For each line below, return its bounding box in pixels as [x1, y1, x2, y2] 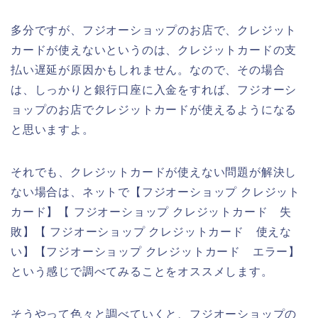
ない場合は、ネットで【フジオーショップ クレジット [11, 185, 300, 198]
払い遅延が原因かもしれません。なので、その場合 [11, 63, 285, 76]
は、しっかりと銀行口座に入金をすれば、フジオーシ [11, 83, 297, 96]
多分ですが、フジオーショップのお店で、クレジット [11, 23, 297, 36]
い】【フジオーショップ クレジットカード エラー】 [11, 245, 300, 258]
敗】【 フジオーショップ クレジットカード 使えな [11, 225, 292, 238]
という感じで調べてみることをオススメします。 [11, 265, 273, 278]
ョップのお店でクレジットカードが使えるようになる [11, 103, 297, 116]
